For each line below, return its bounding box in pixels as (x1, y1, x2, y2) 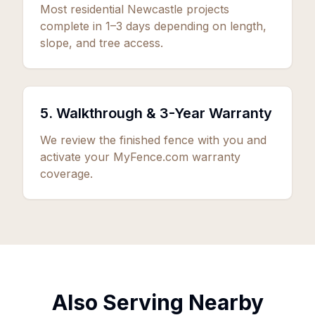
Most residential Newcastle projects (40, 2, 229, 16)
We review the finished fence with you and (40, 133, 266, 147)
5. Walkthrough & (40, 105, 160, 122)
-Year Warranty (169, 105, 272, 122)
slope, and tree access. (40, 36, 163, 50)
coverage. (40, 167, 93, 181)
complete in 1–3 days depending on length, (40, 19, 266, 33)
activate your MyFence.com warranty (40, 150, 240, 164)
